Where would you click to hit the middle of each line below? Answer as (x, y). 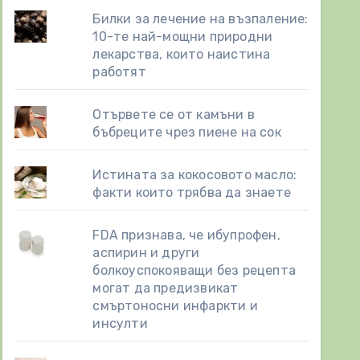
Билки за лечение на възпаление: (200, 19)
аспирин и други (146, 253)
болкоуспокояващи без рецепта (194, 270)
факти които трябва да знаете (192, 192)
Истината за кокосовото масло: (195, 175)
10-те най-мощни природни (183, 37)
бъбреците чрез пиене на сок (187, 132)
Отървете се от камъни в (174, 115)
